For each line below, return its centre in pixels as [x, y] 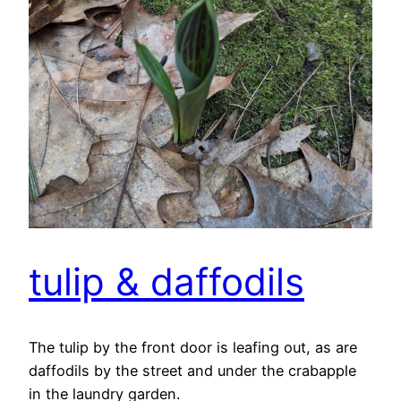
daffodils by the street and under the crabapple [192, 371]
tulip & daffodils [166, 282]
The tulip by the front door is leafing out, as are [193, 348]
